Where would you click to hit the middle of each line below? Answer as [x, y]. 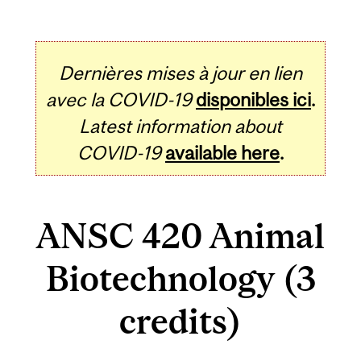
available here [222, 152]
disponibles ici [253, 99]
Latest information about [180, 126]
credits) [180, 322]
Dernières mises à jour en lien [180, 73]
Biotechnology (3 [180, 279]
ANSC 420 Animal [180, 236]
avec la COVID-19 [119, 99]
